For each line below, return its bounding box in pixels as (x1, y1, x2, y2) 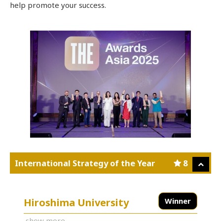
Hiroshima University (24, 195, 129, 209)
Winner (165, 195, 191, 206)
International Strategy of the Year (15, 157, 155, 169)
